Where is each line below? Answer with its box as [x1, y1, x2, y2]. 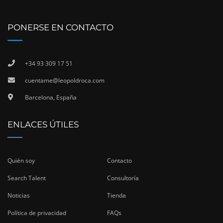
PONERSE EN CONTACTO [7, 22, 113, 33]
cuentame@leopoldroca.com [25, 76, 105, 85]
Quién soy [7, 156, 35, 165]
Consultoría [107, 174, 139, 183]
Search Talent [7, 174, 46, 183]
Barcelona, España [25, 93, 77, 102]
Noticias [7, 191, 30, 200]
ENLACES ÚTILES [7, 119, 79, 130]
